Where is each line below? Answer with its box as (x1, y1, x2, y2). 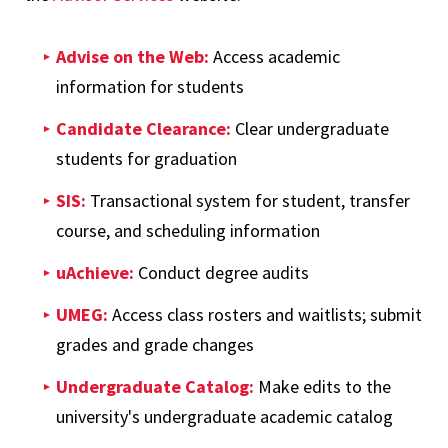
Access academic (209, 45, 340, 69)
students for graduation (56, 147, 237, 171)
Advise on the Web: (56, 45, 209, 69)
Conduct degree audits (134, 261, 309, 285)
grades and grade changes (56, 333, 254, 357)
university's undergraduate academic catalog (56, 405, 393, 429)
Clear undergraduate (235, 117, 389, 141)
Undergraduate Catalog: (56, 375, 254, 399)
